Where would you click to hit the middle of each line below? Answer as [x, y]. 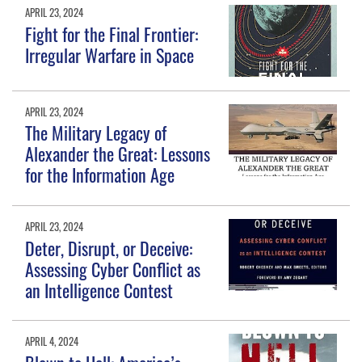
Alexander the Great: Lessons [118, 154]
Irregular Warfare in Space [110, 55]
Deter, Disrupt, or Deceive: [109, 248]
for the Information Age [100, 175]
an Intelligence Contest [99, 290]
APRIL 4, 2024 [52, 341]
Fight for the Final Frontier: [112, 34]
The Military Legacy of [96, 133]
